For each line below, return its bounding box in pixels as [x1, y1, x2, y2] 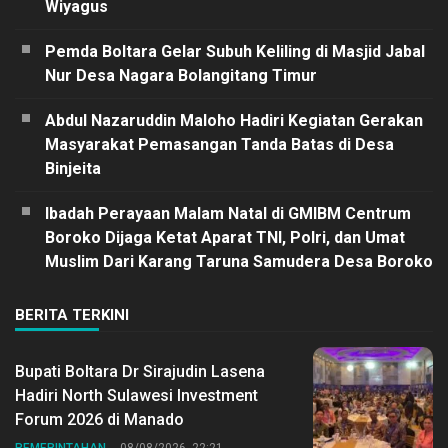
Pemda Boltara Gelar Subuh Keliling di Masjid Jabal [45, 41, 425, 61]
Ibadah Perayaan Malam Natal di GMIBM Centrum [45, 203, 411, 223]
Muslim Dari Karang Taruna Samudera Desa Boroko [45, 251, 433, 271]
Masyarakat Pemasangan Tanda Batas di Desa [45, 134, 394, 154]
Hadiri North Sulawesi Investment [15, 385, 258, 405]
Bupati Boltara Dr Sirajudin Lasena [15, 361, 265, 381]
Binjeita [45, 158, 101, 178]
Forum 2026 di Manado [15, 409, 184, 429]
